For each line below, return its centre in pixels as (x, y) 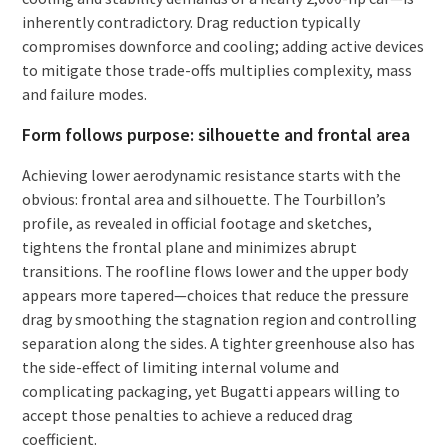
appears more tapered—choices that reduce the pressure (215, 294)
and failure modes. (84, 93)
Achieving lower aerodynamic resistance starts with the (211, 174)
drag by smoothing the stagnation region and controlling (219, 318)
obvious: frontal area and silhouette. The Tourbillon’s (203, 198)
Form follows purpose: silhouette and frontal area (215, 134)
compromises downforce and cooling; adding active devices (222, 45)
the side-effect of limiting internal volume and (180, 366)
